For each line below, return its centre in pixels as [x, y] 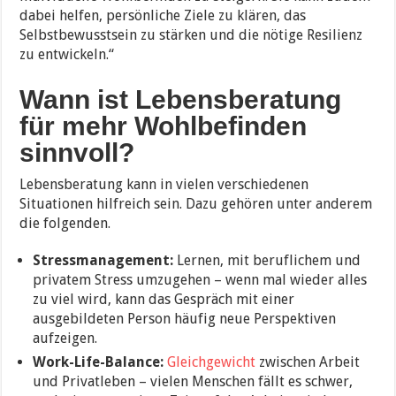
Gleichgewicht [212, 362]
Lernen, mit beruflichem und [267, 261]
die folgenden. [65, 224]
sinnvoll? [77, 153]
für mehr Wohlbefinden [164, 126]
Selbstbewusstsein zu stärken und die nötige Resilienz [191, 35]
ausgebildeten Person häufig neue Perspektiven [185, 319]
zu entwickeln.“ [67, 55]
